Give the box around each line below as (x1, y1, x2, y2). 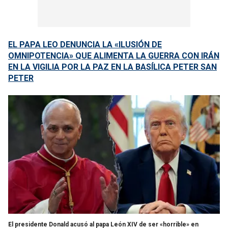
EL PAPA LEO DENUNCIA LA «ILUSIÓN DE (8, 40, 162, 49)
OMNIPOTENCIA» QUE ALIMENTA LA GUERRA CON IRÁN (8, 51, 219, 61)
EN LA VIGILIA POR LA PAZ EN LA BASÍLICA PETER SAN (8, 62, 217, 72)
